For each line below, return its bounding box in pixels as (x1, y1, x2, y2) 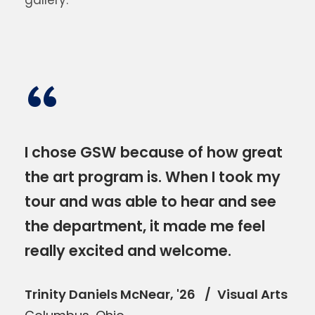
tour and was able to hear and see (25, 191, 276, 212)
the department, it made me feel (25, 216, 265, 236)
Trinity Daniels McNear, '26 (25, 285, 198, 303)
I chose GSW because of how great (25, 142, 283, 162)
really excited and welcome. (25, 240, 231, 261)
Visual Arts (217, 285, 288, 303)
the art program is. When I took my (25, 167, 281, 187)
